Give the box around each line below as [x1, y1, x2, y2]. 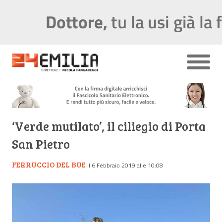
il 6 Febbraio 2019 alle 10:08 [87, 160, 163, 170]
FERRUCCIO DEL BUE [12, 159, 86, 169]
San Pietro [12, 135, 70, 152]
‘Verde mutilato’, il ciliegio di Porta [12, 117, 206, 134]
